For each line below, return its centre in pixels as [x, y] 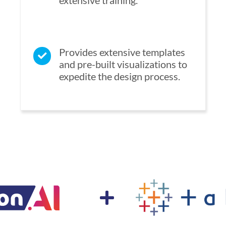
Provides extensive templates [122, 52]
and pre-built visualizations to [123, 64]
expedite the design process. [120, 76]
